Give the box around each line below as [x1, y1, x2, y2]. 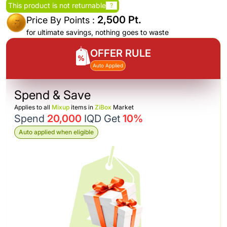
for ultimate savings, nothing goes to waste [26, 28, 169, 36]
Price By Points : [26, 15, 97, 25]
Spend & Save [14, 88, 91, 102]
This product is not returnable [8, 1, 106, 10]
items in [69, 103, 95, 111]
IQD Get [82, 112, 123, 125]
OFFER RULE [90, 47, 151, 59]
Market [111, 103, 134, 111]
